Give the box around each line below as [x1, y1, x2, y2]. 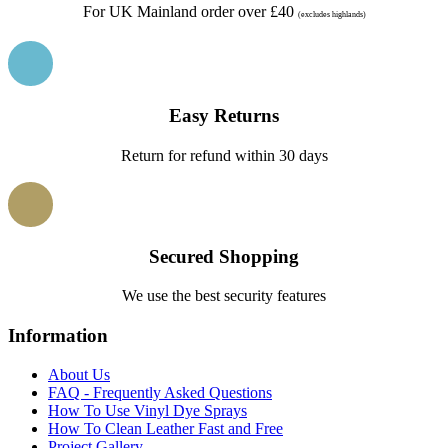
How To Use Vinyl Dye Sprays [48, 401, 247, 419]
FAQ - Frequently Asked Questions [48, 383, 272, 401]
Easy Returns [169, 105, 279, 127]
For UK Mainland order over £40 [82, 3, 298, 21]
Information [8, 324, 108, 346]
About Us [48, 365, 110, 383]
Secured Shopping [149, 245, 299, 267]
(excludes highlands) [297, 10, 366, 20]
